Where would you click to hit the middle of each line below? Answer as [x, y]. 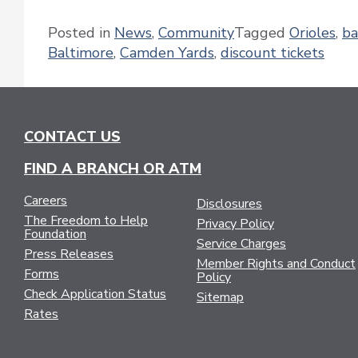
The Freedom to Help [86, 220]
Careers [46, 200]
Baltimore [81, 52]
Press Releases [69, 254]
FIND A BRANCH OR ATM [113, 168]
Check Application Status [95, 294]
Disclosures [229, 203]
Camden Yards [167, 52]
